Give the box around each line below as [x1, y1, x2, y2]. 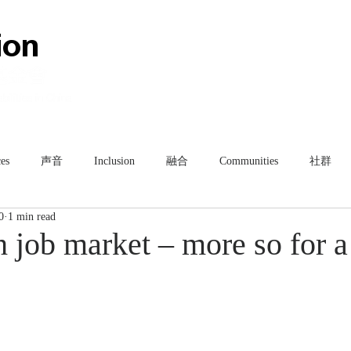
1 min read [8, 211, 56, 223]
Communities [219, 154, 278, 167]
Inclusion [94, 154, 135, 167]
